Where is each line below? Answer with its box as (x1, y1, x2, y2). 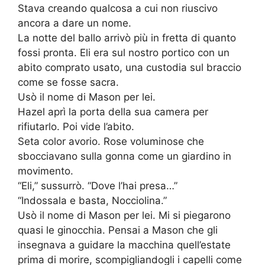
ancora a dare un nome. (18, 17, 131, 30)
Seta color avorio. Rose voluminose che (18, 135, 204, 148)
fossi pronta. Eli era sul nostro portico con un (18, 47, 230, 59)
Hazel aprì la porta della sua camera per (18, 106, 208, 118)
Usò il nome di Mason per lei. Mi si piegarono (18, 209, 231, 222)
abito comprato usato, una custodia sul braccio (18, 62, 241, 74)
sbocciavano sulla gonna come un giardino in (18, 150, 231, 163)
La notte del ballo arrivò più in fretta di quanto (18, 32, 236, 44)
